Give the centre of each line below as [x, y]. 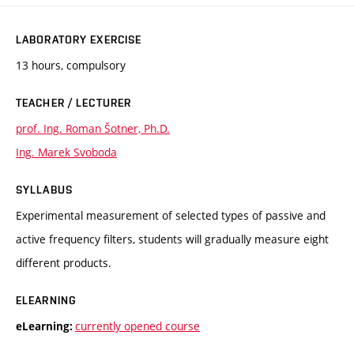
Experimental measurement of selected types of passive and [171, 215]
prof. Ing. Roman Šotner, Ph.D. [93, 128]
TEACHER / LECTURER [74, 102]
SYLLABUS [44, 189]
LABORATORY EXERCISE [79, 39]
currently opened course [137, 326]
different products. [64, 262]
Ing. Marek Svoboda [66, 152]
